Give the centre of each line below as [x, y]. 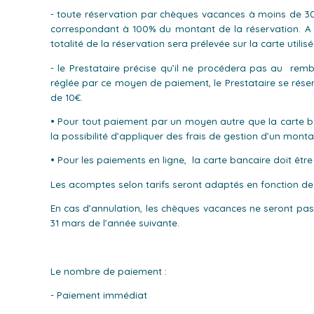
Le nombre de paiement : [108, 271]
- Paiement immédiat [98, 295]
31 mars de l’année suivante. [115, 223]
